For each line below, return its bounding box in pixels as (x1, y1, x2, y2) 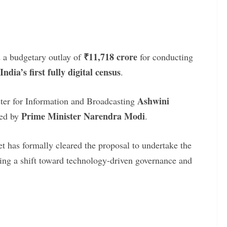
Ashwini (137, 94, 169, 107)
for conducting (137, 50, 193, 63)
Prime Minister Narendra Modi (21, 109, 145, 123)
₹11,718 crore (84, 50, 137, 63)
